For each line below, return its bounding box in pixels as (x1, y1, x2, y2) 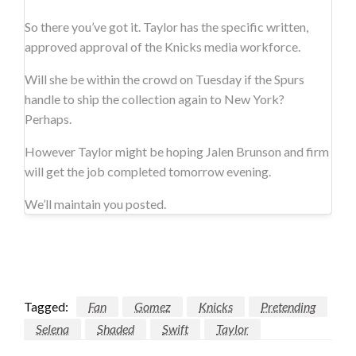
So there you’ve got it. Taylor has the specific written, (25, 19, 308, 35)
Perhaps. (25, 111, 72, 127)
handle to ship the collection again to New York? (25, 91, 284, 107)
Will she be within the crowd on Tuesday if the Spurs (25, 72, 304, 87)
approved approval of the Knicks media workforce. (25, 39, 300, 55)
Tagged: (24, 299, 68, 315)
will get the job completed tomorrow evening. (25, 164, 271, 180)
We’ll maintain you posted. (25, 196, 166, 212)
